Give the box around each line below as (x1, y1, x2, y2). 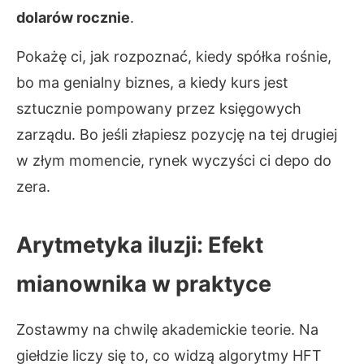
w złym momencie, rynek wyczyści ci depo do (16, 152, 331, 169)
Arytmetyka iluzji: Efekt (16, 232, 263, 258)
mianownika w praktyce (16, 271, 271, 297)
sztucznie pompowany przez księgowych (16, 100, 301, 117)
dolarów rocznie (16, 9, 130, 26)
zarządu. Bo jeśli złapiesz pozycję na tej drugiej (16, 126, 337, 143)
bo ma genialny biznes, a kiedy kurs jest (16, 74, 288, 91)
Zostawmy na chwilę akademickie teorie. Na (16, 321, 318, 338)
